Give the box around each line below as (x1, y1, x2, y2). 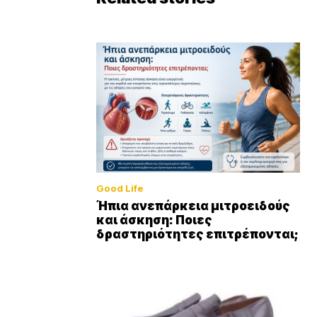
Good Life (96, 183, 144, 195)
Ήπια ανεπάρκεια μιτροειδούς (96, 199, 290, 214)
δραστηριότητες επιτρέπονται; (96, 227, 299, 242)
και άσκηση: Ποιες (96, 213, 212, 228)
